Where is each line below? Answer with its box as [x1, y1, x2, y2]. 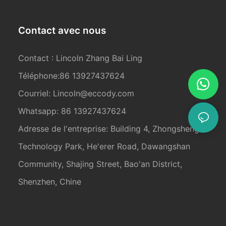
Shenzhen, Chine [18, 177, 82, 187]
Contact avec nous [18, 24, 106, 36]
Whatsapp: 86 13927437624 [18, 106, 127, 116]
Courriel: [18, 88, 53, 98]
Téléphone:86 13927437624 [18, 71, 125, 81]
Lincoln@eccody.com [53, 88, 135, 98]
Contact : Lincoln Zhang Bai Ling [18, 53, 143, 63]
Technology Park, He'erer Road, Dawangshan [18, 141, 191, 151]
